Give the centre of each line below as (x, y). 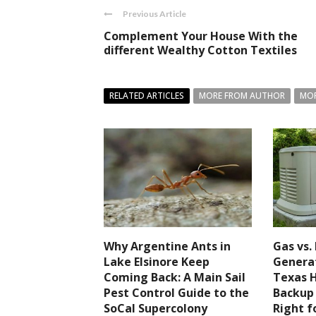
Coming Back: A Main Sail (175, 277)
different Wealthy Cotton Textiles (200, 50)
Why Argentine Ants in (167, 246)
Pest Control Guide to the (176, 293)
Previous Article (154, 14)
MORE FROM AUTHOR (242, 96)
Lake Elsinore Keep (157, 262)
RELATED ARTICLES (147, 96)
